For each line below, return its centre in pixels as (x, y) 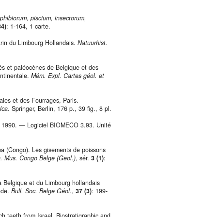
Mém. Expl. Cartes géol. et (68, 76)
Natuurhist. (93, 43)
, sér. (83, 158)
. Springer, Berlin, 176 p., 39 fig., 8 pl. (60, 109)
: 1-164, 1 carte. (28, 26)
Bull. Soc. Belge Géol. (41, 191)
